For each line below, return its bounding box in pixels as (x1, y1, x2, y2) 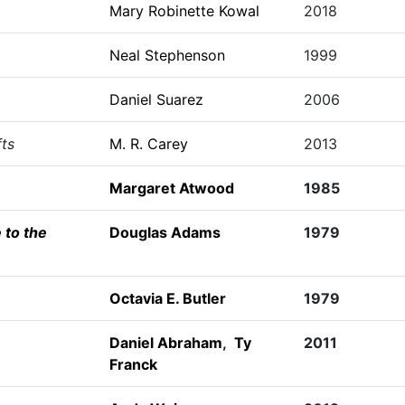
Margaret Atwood (108, 179, 234, 197)
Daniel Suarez (108, 90, 203, 108)
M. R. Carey (108, 135, 188, 153)
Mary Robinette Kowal (108, 2, 259, 20)
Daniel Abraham (108, 334, 222, 352)
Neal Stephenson (108, 46, 225, 64)
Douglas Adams (108, 223, 221, 241)
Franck (108, 355, 157, 373)
